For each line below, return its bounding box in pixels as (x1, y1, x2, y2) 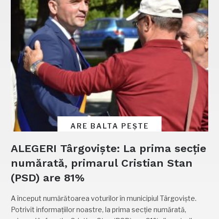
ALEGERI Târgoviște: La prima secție (11, 142, 207, 155)
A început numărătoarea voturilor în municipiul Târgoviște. (11, 194, 197, 203)
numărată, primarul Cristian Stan (11, 157, 193, 170)
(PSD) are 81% (11, 172, 85, 184)
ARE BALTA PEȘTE (70, 122, 149, 131)
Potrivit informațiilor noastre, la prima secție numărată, (11, 205, 187, 214)
